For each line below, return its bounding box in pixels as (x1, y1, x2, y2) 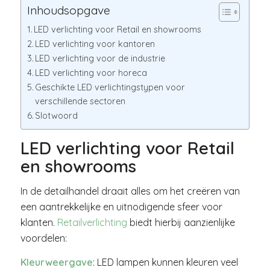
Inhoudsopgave (27, 3, 110, 18)
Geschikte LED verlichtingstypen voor (35, 81, 186, 93)
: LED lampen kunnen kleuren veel (92, 256, 238, 269)
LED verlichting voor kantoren (35, 38, 155, 49)
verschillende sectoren (35, 95, 126, 107)
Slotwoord (35, 110, 78, 121)
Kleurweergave (20, 256, 93, 269)
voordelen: (20, 232, 67, 245)
